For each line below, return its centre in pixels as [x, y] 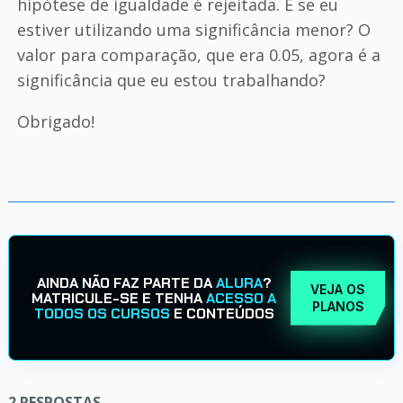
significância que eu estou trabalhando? [171, 80]
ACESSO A [242, 298]
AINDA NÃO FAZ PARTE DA [126, 282]
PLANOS [338, 306]
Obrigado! [55, 121]
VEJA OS [338, 289]
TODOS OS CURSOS [102, 313]
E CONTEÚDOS [222, 313]
